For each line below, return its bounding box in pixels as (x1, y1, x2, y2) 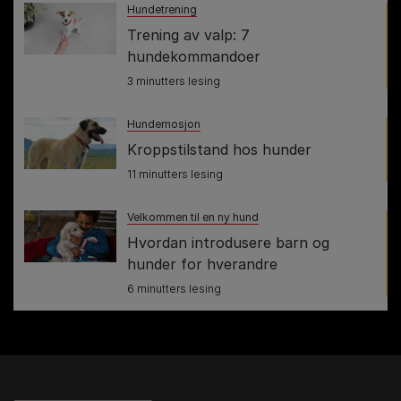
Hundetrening (127, 2, 197, 16)
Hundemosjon (127, 116, 200, 131)
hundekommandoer (127, 47, 260, 65)
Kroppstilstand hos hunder (127, 140, 311, 158)
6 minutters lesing (127, 281, 221, 295)
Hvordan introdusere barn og (127, 233, 329, 252)
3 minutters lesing (127, 73, 220, 88)
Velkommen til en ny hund (127, 209, 259, 224)
